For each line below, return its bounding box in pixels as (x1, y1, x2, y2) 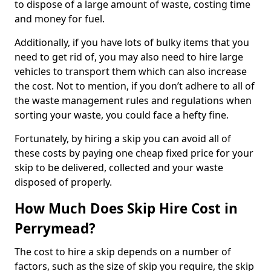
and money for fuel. (15, 11, 105, 25)
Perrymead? (15, 218, 96, 238)
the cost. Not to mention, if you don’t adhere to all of (15, 79, 255, 93)
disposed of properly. (15, 175, 114, 189)
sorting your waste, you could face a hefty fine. (15, 108, 229, 122)
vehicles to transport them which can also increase (15, 64, 247, 78)
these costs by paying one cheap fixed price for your (15, 146, 253, 160)
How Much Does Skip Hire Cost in (15, 198, 238, 218)
